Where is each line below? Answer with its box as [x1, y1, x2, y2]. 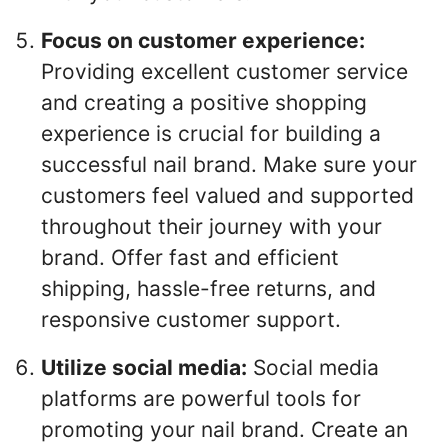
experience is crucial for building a [41, 121, 381, 147]
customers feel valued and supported [41, 183, 414, 209]
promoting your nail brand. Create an [41, 416, 408, 442]
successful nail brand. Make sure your [41, 152, 417, 178]
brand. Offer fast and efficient [41, 245, 339, 271]
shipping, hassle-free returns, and [41, 276, 376, 302]
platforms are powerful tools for [41, 385, 361, 411]
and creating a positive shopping [41, 90, 367, 116]
